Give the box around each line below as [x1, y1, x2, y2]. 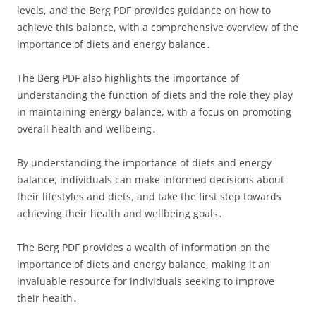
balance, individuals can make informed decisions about [17, 173, 284, 186]
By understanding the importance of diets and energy [17, 156, 272, 169]
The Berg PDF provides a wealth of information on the [17, 241, 270, 254]
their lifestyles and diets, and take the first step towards [17, 190, 281, 203]
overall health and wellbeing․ [17, 122, 157, 135]
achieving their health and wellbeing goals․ [17, 207, 223, 220]
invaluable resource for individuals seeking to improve [17, 274, 274, 288]
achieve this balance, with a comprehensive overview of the [17, 20, 298, 34]
